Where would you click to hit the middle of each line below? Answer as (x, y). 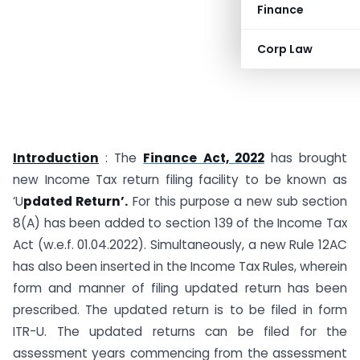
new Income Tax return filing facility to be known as (180, 180)
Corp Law (285, 49)
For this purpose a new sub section (237, 201)
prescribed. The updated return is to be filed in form (180, 310)
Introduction (56, 158)
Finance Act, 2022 (204, 158)
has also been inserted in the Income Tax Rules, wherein (180, 266)
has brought (306, 158)
